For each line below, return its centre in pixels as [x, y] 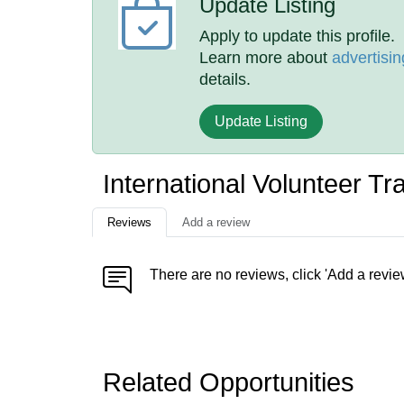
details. [225, 79]
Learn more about [266, 58]
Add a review [216, 222]
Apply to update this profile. [298, 36]
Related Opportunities [229, 382]
